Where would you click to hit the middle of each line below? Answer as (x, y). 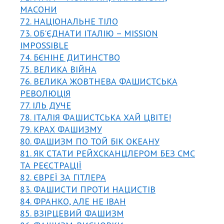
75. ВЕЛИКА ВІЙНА (58, 69)
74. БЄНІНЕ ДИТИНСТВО (70, 57)
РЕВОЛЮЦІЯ (45, 93)
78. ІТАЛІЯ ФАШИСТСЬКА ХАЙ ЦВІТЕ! (95, 117)
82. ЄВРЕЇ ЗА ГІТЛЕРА (63, 177)
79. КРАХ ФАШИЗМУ (61, 129)
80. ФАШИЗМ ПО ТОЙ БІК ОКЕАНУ (90, 141)
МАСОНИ (38, 9)
